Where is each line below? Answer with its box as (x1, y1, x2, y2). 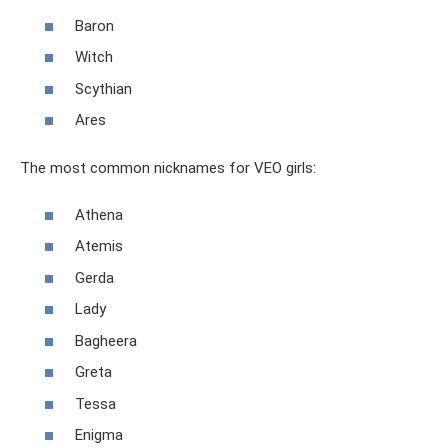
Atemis (75, 237, 123, 256)
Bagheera (75, 331, 137, 350)
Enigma (75, 426, 123, 445)
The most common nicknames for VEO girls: (20, 159, 316, 178)
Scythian (75, 79, 132, 98)
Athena (75, 205, 123, 224)
